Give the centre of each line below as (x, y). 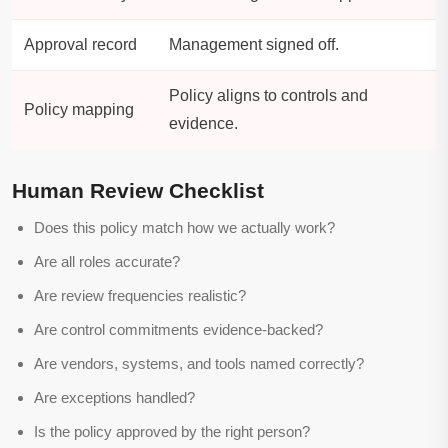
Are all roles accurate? (107, 262)
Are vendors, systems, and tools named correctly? (199, 364)
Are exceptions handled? (114, 398)
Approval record (80, 45)
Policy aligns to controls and (268, 96)
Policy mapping (79, 110)
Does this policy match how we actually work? (184, 228)
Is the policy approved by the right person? (172, 432)
